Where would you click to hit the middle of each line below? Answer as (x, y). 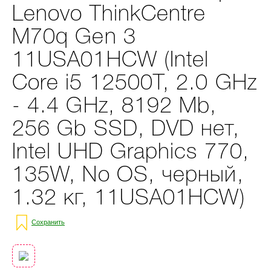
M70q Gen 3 (74, 38)
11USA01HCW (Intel (111, 61)
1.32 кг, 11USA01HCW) (129, 199)
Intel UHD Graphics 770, (131, 153)
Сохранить (48, 222)
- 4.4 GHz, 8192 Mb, (115, 107)
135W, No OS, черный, (128, 176)
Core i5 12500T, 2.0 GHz (135, 84)
